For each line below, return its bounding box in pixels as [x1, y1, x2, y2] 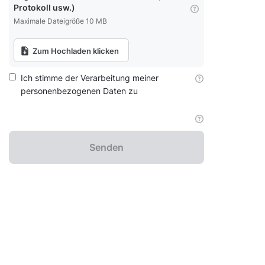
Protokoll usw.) [14, 2, 75, 12]
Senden [89, 141, 124, 153]
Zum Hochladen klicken [31, 46, 119, 56]
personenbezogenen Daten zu [20, 86, 138, 96]
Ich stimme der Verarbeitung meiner [20, 73, 159, 83]
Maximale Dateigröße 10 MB [14, 17, 107, 25]
